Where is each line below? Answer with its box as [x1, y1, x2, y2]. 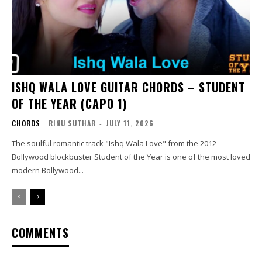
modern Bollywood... [12, 164, 84, 175]
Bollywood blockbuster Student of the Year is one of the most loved [12, 151, 250, 162]
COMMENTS [12, 223, 69, 242]
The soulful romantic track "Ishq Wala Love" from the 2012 [12, 137, 216, 149]
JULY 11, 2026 [106, 118, 154, 128]
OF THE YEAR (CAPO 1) [12, 94, 127, 112]
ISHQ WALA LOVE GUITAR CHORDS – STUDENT [12, 78, 245, 96]
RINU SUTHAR [49, 118, 96, 128]
